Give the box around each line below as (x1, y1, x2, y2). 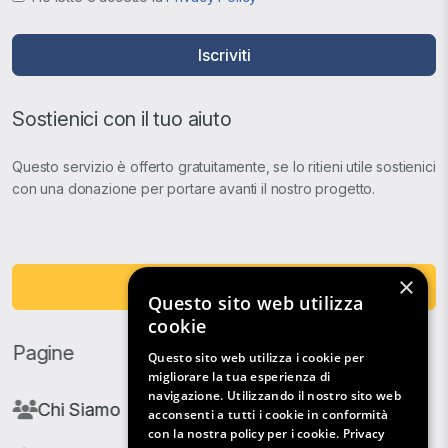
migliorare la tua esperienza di (148, 368, 331, 385)
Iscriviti (197, 44, 251, 65)
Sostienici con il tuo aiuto (12, 106, 232, 131)
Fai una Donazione (164, 276, 303, 296)
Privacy (342, 425, 385, 442)
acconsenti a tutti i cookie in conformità (148, 406, 389, 423)
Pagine (12, 340, 74, 365)
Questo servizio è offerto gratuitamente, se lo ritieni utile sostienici (12, 157, 436, 175)
